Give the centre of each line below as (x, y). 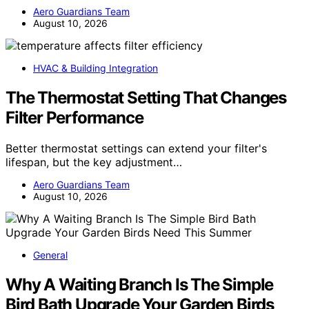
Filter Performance (74, 118)
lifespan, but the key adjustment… (94, 162)
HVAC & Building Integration (96, 68)
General (50, 255)
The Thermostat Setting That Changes (146, 98)
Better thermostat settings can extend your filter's (136, 149)
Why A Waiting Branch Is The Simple (140, 285)
